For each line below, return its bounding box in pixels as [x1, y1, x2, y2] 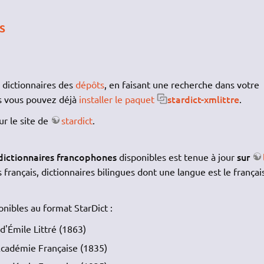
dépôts [75, 78, 104, 90]
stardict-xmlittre [167, 92, 239, 105]
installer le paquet [78, 93, 154, 105]
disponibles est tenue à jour [116, 150, 237, 163]
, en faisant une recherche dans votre [104, 78, 259, 90]
